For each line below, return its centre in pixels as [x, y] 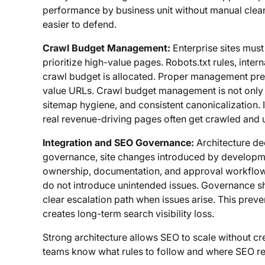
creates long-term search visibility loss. [128, 213]
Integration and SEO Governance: [118, 142]
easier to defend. [80, 24]
